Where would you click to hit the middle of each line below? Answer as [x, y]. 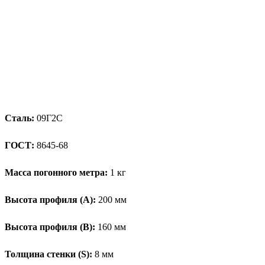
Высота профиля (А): [50, 199]
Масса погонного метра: [56, 172]
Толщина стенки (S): [49, 254]
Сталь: [20, 118]
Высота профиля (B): [50, 227]
